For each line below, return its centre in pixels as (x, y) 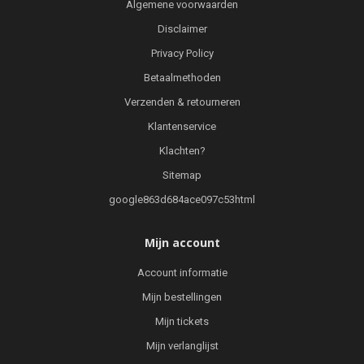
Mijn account (182, 242)
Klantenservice (182, 126)
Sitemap (182, 175)
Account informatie (182, 272)
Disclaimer (182, 28)
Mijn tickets (182, 321)
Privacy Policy (182, 53)
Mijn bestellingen (182, 297)
